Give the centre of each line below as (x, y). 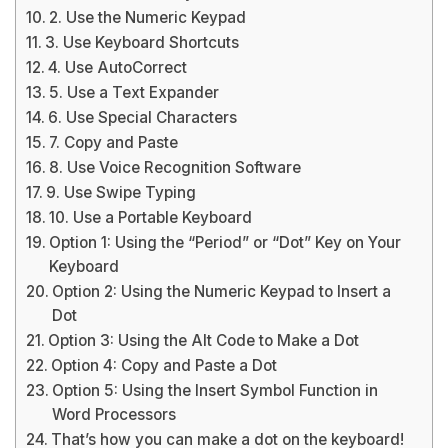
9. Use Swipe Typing (121, 192)
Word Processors (114, 414)
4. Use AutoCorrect (118, 67)
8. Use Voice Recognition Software (175, 167)
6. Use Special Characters (143, 117)
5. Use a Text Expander (134, 92)
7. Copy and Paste (114, 142)
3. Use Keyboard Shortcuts (142, 42)
